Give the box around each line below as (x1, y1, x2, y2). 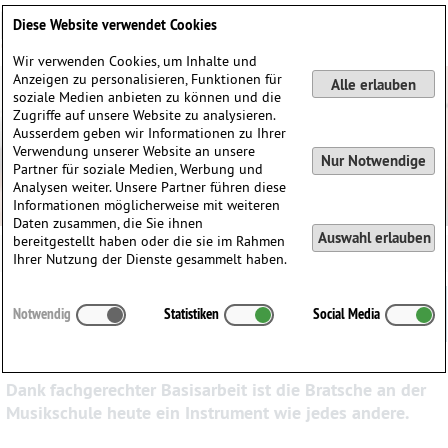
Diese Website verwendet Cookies (13, 16, 218, 34)
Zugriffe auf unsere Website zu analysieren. (13, 106, 276, 124)
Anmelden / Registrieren (289, 33, 416, 52)
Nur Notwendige (320, 151, 426, 171)
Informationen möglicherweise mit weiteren (13, 196, 281, 214)
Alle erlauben (330, 74, 416, 94)
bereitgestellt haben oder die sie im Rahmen (13, 232, 286, 250)
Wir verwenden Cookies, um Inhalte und (13, 52, 258, 70)
